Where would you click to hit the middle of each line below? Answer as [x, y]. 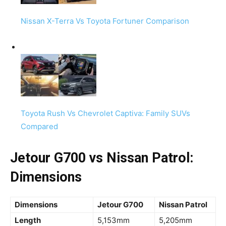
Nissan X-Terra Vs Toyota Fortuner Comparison [105, 21]
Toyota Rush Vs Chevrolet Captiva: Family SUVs [105, 114]
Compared [39, 127]
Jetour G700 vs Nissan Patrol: [102, 158]
